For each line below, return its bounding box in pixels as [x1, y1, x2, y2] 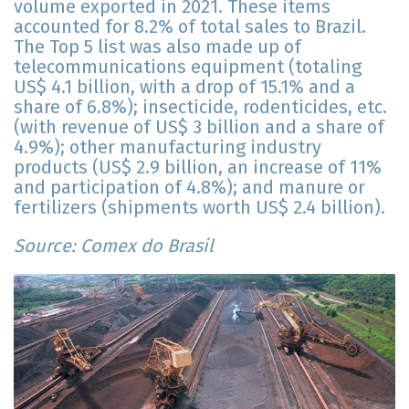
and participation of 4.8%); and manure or [14, 176, 365, 199]
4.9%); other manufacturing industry [14, 136, 321, 159]
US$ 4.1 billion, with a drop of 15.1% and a [14, 76, 355, 99]
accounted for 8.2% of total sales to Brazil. [14, 16, 366, 38]
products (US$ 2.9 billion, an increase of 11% [14, 156, 382, 179]
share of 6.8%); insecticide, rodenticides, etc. [14, 96, 387, 119]
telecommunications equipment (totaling [14, 56, 362, 79]
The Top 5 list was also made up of [14, 36, 301, 58]
